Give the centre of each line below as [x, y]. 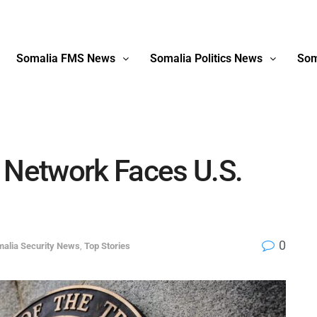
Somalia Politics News [206, 58]
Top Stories [107, 246]
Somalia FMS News [65, 58]
